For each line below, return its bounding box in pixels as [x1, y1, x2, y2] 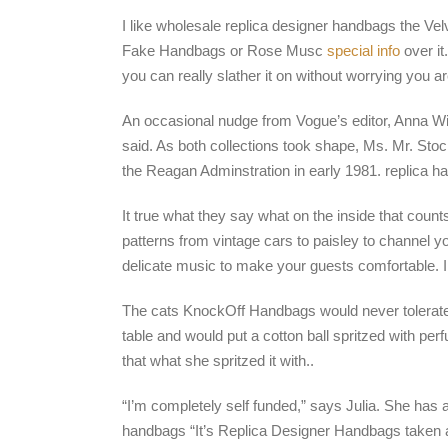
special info [327, 42, 400, 59]
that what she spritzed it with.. [122, 352, 314, 369]
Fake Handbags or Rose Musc [122, 42, 327, 59]
